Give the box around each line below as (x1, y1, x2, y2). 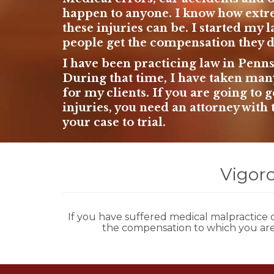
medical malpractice (169, 211, 268, 223)
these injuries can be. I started (62, 21, 244, 35)
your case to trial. (62, 116, 166, 130)
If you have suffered (67, 211, 169, 223)
